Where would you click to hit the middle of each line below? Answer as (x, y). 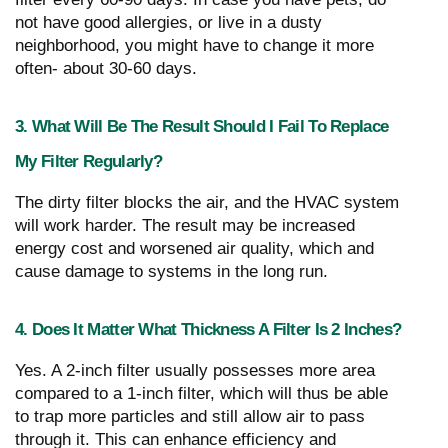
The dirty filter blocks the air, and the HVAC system (207, 202)
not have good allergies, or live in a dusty (168, 22)
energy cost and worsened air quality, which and (194, 248)
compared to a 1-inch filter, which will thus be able (201, 393)
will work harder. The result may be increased (185, 225)
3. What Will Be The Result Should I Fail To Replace (202, 125)
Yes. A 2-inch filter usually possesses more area (195, 370)
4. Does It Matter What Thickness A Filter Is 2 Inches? (208, 328)
